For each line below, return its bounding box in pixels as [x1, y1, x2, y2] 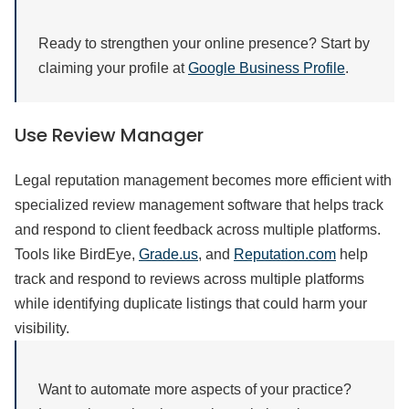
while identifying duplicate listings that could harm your [15, 296, 367, 311]
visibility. [15, 320, 69, 336]
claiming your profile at [38, 60, 188, 76]
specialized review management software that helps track [15, 197, 383, 213]
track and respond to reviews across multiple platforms [15, 271, 364, 287]
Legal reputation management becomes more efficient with [15, 173, 392, 188]
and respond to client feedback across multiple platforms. [15, 222, 381, 237]
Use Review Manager [15, 122, 204, 148]
